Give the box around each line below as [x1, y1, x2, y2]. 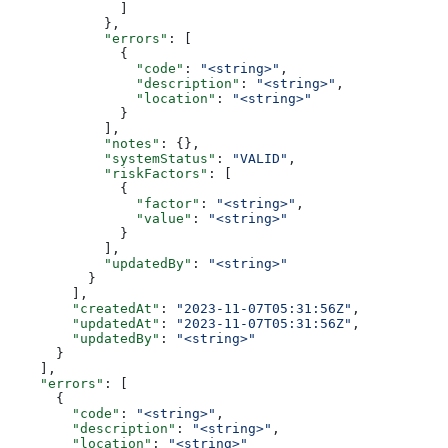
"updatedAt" [8, 315, 160, 331]
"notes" [8, 135, 160, 151]
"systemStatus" [8, 150, 216, 166]
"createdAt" [8, 300, 160, 316]
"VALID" [232, 150, 288, 166]
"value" [8, 210, 192, 226]
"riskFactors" [8, 165, 208, 181]
